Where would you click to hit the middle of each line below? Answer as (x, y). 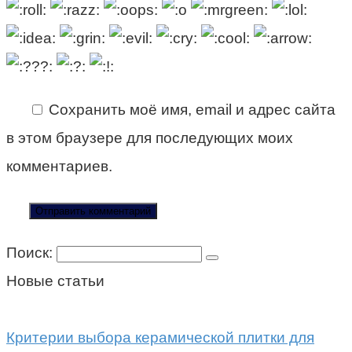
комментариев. (59, 166)
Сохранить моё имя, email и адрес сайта (192, 109)
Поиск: (31, 252)
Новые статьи (55, 280)
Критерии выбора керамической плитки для (160, 337)
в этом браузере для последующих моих (150, 137)
